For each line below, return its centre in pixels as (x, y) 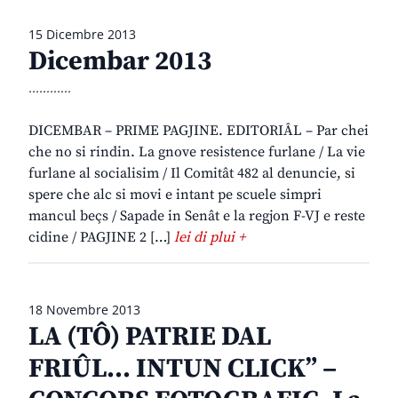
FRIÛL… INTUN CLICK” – (183, 369)
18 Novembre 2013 (84, 310)
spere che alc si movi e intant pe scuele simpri (175, 195)
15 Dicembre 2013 (82, 35)
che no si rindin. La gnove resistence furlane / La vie (197, 152)
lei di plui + (210, 238)
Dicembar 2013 (120, 62)
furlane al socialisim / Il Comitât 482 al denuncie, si (192, 174)
